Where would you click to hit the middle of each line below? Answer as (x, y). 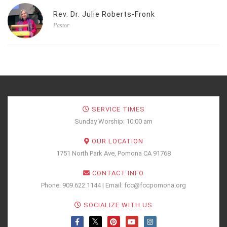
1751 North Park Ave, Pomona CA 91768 (113, 154)
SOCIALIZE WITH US (117, 205)
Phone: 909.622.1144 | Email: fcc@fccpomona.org (113, 185)
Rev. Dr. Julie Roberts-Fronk (104, 14)
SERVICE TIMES (117, 109)
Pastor (61, 26)
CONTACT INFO (117, 173)
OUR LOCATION (116, 141)
